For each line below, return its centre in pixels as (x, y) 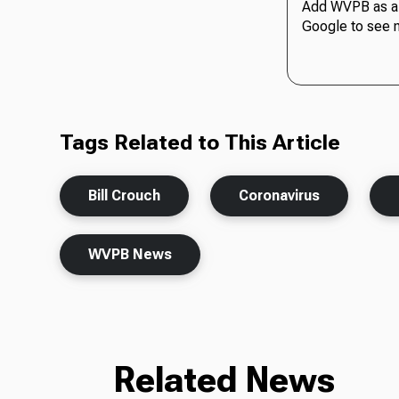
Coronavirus (280, 196)
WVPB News (130, 255)
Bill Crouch (125, 196)
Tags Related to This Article (200, 143)
